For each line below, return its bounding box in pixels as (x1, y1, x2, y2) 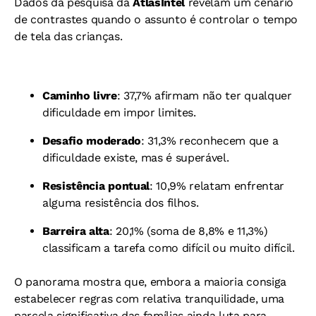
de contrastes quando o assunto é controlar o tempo (14, 12, 298, 26)
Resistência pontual (42, 178, 150, 193)
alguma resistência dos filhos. (42, 195, 199, 209)
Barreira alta (42, 224, 109, 238)
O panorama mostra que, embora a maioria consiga (14, 274, 286, 288)
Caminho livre (42, 88, 117, 102)
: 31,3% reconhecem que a (140, 133, 279, 147)
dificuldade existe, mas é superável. (42, 150, 229, 164)
